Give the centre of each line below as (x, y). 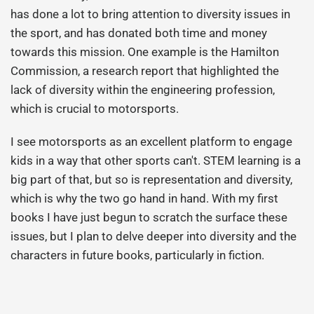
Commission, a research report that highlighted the (145, 71)
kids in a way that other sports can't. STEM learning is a (156, 161)
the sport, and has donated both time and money (139, 33)
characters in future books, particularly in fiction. (138, 255)
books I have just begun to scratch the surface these (149, 218)
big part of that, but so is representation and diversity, (152, 180)
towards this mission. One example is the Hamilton (145, 52)
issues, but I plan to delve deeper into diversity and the (154, 237)
